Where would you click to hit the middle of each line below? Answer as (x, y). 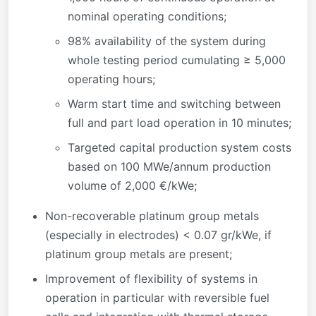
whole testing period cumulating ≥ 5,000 (177, 60)
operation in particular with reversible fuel (157, 298)
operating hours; (111, 79)
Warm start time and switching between (174, 104)
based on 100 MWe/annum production (169, 167)
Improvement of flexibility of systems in (151, 279)
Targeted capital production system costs (180, 148)
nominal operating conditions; (147, 17)
